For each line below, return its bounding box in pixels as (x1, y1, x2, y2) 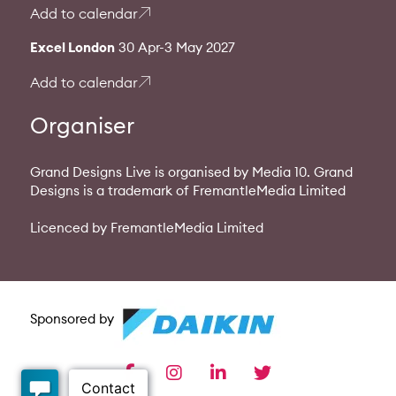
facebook (149, 361, 232, 384)
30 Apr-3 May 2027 (114, 38, 235, 56)
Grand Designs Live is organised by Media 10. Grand (29, 163, 353, 180)
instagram (194, 361, 281, 384)
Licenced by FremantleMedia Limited (29, 218, 263, 236)
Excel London (29, 38, 115, 56)
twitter (282, 361, 339, 384)
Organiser (29, 110, 134, 140)
